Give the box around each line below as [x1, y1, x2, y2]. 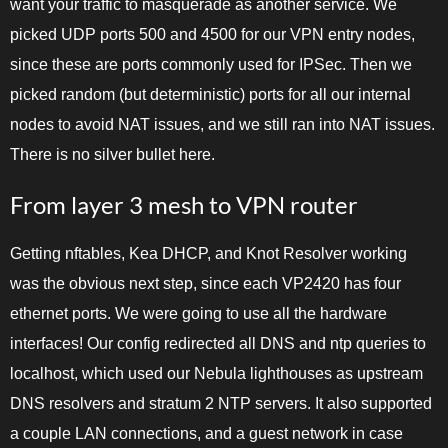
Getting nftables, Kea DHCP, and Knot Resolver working [10, 244, 407, 262]
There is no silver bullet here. [10, 146, 215, 164]
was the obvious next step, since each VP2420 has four [10, 274, 401, 292]
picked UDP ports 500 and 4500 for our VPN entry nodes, [10, 26, 415, 44]
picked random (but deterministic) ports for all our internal [10, 86, 411, 104]
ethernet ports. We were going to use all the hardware [10, 304, 387, 322]
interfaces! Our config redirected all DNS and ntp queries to [10, 334, 426, 352]
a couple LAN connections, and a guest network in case [10, 424, 403, 442]
